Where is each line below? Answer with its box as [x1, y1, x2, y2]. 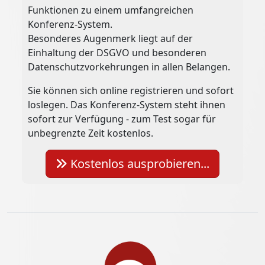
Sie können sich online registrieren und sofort [28, 84, 234, 98]
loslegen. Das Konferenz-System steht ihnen [28, 98, 226, 112]
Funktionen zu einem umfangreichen [28, 4, 194, 17]
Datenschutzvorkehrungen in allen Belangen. [28, 60, 231, 74]
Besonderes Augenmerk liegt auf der [28, 32, 193, 46]
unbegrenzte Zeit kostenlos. [28, 127, 154, 140]
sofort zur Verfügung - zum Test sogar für [28, 112, 216, 126]
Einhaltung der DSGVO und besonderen [28, 46, 207, 60]
